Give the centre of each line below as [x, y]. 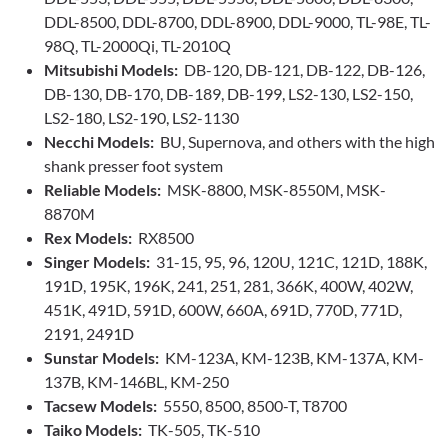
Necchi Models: [99, 142]
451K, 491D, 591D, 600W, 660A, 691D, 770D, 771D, [223, 310]
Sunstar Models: [101, 358]
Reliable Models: [104, 190]
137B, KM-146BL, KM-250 [136, 382]
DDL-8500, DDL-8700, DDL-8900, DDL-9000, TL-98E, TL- [237, 22]
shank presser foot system [133, 166]
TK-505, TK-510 [202, 430]
